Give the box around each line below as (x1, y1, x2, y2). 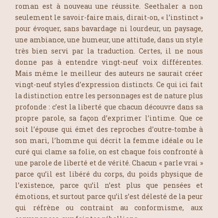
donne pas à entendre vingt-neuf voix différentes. (15, 57, 203, 67)
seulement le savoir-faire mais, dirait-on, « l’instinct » (15, 12, 203, 22)
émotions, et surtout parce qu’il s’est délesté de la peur (15, 191, 203, 201)
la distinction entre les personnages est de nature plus (15, 91, 203, 100)
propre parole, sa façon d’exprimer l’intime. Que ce (15, 113, 203, 123)
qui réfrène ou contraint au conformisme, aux (15, 202, 203, 212)
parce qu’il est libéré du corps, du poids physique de (15, 169, 203, 179)
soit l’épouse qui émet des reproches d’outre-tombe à (15, 124, 203, 134)
